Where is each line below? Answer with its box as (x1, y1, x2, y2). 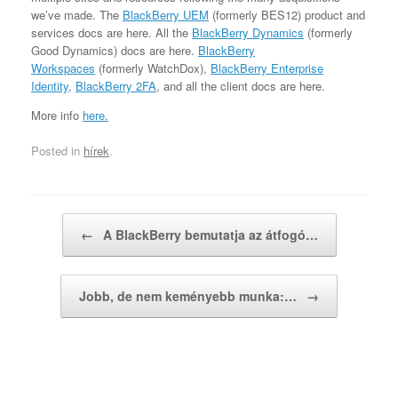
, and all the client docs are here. (156, 77, 325, 95)
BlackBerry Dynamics (192, 24, 304, 42)
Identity (31, 77, 68, 95)
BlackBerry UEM (123, 6, 209, 24)
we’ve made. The (31, 6, 123, 24)
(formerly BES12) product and (209, 6, 365, 24)
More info (31, 107, 83, 124)
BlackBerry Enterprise (211, 60, 323, 77)
